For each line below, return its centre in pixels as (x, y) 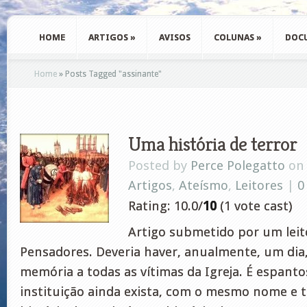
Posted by (159, 165)
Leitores (259, 185)
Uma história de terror (212, 144)
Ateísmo (204, 185)
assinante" (142, 74)
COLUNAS (234, 37)
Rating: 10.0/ (165, 206)
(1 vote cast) (254, 206)
